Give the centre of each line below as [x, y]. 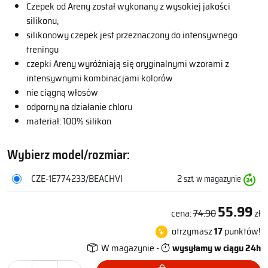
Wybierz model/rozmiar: [68, 154]
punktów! [242, 231]
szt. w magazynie [211, 179]
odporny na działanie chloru [79, 106]
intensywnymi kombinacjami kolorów [100, 78]
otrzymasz [192, 231]
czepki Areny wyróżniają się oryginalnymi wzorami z [128, 63]
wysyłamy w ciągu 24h [216, 248]
